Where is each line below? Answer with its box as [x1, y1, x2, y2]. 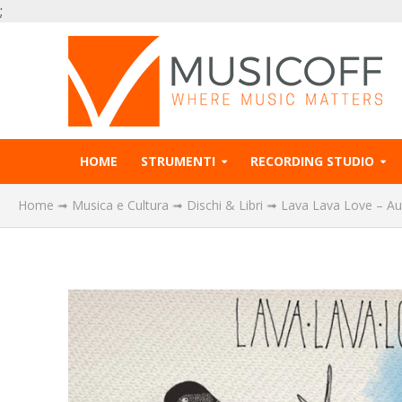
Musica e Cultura [72, 197, 169, 214]
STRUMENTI [140, 153, 215, 170]
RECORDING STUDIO [249, 153, 374, 170]
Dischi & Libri [187, 197, 263, 214]
